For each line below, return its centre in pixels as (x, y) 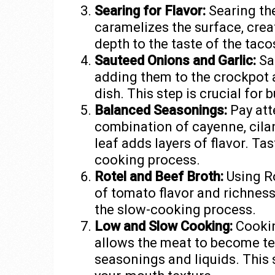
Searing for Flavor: (150, 11)
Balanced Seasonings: (161, 110)
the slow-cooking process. (175, 210)
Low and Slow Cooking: (163, 227)
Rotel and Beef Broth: (159, 177)
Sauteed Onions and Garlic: (175, 61)
